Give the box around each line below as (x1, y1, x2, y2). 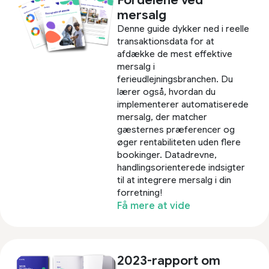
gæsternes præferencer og (117, 124, 235, 135)
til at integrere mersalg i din (117, 174, 232, 186)
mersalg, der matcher (117, 111, 208, 122)
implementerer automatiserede (117, 98, 249, 110)
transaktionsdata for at (117, 35, 215, 47)
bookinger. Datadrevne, (117, 149, 217, 160)
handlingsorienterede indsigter (117, 162, 246, 173)
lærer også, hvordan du (117, 86, 216, 97)
